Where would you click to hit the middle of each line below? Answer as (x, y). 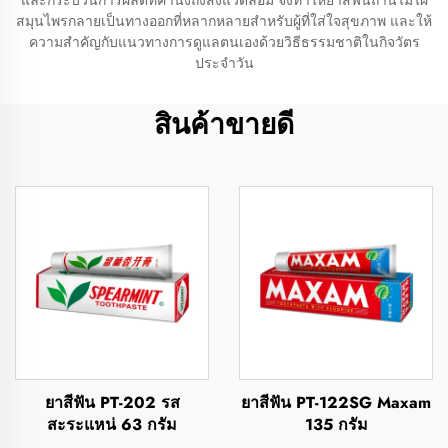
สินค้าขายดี (224, 124)
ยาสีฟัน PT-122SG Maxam (336, 402)
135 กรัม (336, 424)
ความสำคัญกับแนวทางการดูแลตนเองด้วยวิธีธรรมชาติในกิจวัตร (224, 42)
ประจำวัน (224, 63)
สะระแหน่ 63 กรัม (112, 424)
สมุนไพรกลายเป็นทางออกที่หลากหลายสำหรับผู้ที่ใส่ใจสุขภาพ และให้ (224, 21)
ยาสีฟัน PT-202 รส (112, 402)
